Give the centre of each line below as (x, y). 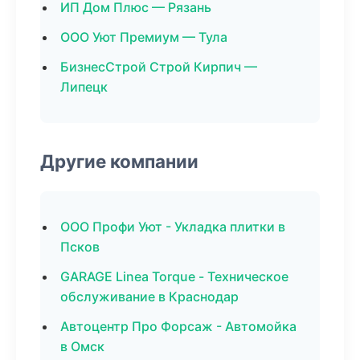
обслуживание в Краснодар (149, 297)
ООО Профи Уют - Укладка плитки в (173, 227)
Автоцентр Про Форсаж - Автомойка (178, 326)
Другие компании (119, 161)
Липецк (84, 87)
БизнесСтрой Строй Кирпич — (159, 67)
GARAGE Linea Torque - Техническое (174, 276)
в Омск (82, 346)
